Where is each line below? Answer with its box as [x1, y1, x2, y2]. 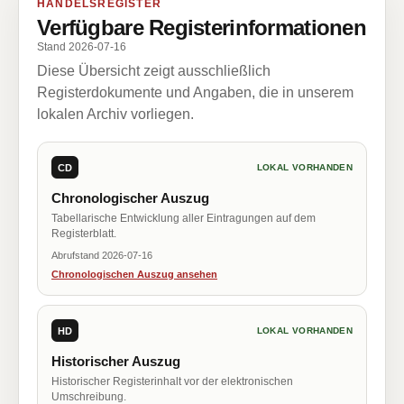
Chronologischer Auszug [51, 190, 209, 206]
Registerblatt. [51, 227, 116, 240]
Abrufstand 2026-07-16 [51, 250, 152, 261]
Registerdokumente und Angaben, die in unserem [37, 85, 353, 100]
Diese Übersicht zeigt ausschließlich [37, 63, 271, 78]
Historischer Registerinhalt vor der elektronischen [51, 375, 293, 388]
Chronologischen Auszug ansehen [51, 269, 217, 280]
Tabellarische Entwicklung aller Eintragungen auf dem [51, 212, 316, 225]
